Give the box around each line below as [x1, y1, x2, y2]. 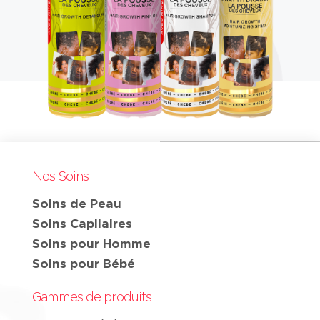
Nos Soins [31, 169, 89, 184]
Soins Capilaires [31, 216, 132, 230]
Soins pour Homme [31, 236, 151, 250]
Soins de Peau [31, 196, 121, 210]
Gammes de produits [31, 289, 151, 304]
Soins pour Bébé [31, 256, 135, 270]
